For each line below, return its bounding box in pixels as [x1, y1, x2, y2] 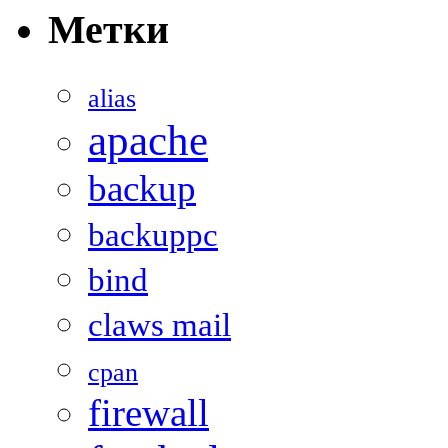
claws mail [88, 307, 231, 344]
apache [88, 117, 208, 165]
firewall [88, 391, 209, 436]
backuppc [88, 217, 218, 254]
